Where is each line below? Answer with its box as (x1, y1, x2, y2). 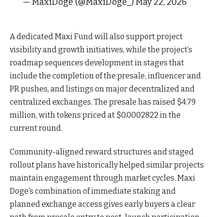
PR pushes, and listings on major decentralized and (10, 84, 195, 93)
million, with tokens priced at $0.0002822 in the (10, 110, 181, 120)
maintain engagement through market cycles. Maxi (10, 173, 195, 183)
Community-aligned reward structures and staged (10, 147, 194, 157)
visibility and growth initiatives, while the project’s (10, 45, 192, 54)
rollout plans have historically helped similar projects (10, 160, 204, 170)
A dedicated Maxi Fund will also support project (10, 31, 183, 41)
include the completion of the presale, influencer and (10, 71, 201, 80)
